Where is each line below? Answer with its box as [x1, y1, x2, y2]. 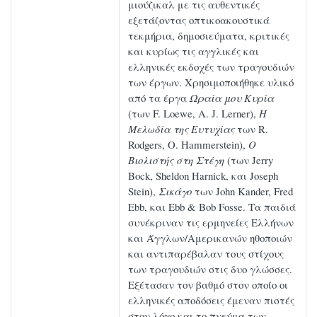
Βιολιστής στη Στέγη [128, 153, 227, 168]
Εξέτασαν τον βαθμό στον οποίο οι [128, 277, 288, 292]
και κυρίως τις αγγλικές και [128, 44, 259, 59]
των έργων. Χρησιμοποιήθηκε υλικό [128, 75, 294, 90]
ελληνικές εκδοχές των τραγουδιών [128, 59, 294, 74]
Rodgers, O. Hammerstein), [128, 137, 248, 152]
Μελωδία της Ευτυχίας [128, 122, 234, 137]
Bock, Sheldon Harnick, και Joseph [128, 168, 278, 183]
